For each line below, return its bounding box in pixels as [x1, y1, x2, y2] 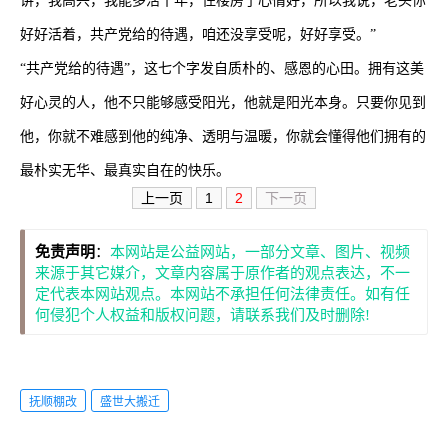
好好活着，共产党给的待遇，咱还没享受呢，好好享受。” [20, 27, 376, 42]
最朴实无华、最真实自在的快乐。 [20, 163, 230, 178]
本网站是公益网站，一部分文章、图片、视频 [110, 244, 410, 260]
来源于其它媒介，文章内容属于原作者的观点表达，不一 [35, 265, 410, 281]
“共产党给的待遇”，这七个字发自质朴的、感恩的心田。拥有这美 [20, 61, 424, 76]
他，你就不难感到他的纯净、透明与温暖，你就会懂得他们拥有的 [20, 129, 426, 144]
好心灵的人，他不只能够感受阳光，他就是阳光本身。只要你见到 [20, 95, 426, 110]
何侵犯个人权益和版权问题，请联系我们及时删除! [35, 307, 370, 323]
